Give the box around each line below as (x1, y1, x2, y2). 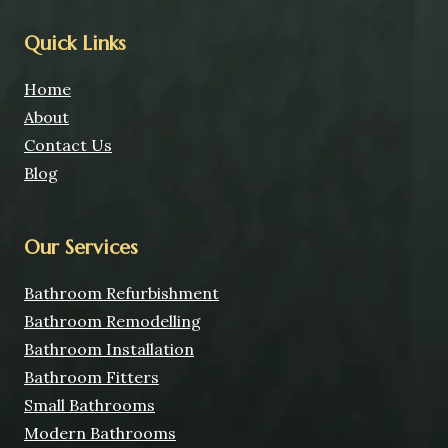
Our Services (24, 235, 138, 260)
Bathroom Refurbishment (24, 283, 219, 303)
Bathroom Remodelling (24, 311, 201, 331)
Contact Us (24, 135, 112, 155)
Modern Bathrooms (24, 423, 176, 443)
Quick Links (24, 31, 126, 56)
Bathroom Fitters (24, 367, 159, 387)
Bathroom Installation (24, 339, 194, 359)
